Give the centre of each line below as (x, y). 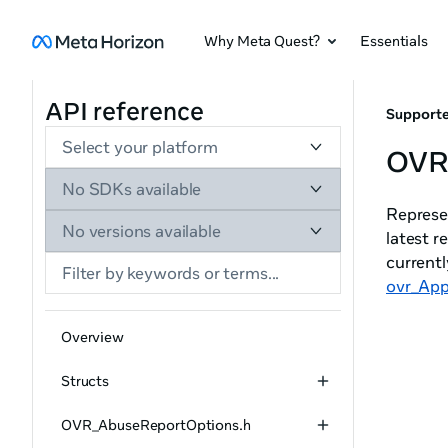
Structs (85, 381)
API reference (124, 110)
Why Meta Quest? (262, 40)
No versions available (141, 231)
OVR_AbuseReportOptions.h (156, 425)
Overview (92, 337)
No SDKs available (132, 189)
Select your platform (140, 147)
